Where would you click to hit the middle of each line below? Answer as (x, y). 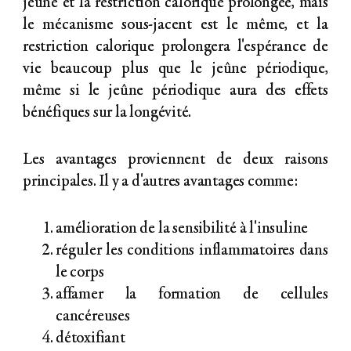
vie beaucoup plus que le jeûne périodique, (175, 70)
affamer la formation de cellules (192, 295)
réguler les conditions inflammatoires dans (192, 251)
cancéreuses (93, 317)
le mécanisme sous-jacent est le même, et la (175, 26)
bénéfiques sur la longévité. (107, 114)
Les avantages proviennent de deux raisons (175, 161)
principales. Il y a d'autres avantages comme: (160, 183)
